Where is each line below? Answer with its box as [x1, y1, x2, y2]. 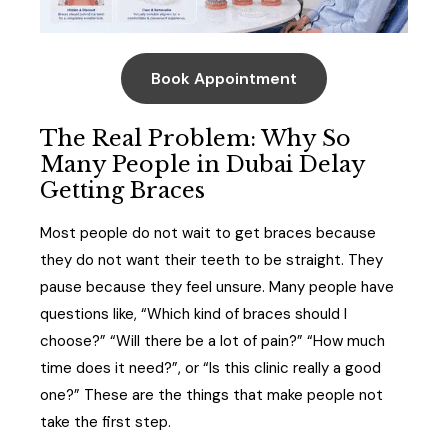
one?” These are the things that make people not [40, 384, 383, 405]
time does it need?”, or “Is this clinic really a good [40, 357, 381, 378]
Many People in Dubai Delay [40, 151, 365, 179]
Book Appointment [151, 68, 297, 90]
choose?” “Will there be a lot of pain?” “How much [40, 330, 385, 351]
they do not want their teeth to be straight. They [40, 249, 383, 270]
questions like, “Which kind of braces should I [40, 303, 347, 324]
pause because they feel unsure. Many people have [40, 276, 394, 297]
